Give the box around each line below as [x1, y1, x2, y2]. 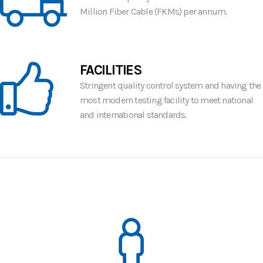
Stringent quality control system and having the [80, 80, 261, 92]
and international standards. [80, 109, 187, 121]
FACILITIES [80, 62, 142, 79]
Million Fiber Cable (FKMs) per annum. [80, 6, 227, 18]
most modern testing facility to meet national [80, 95, 253, 106]
